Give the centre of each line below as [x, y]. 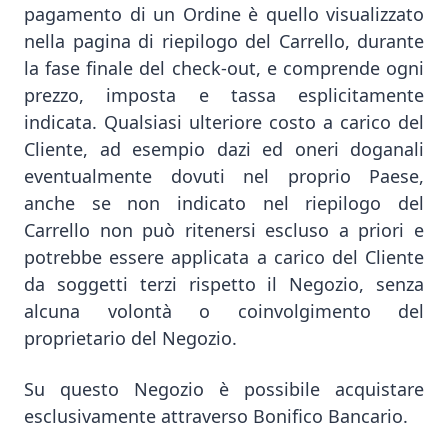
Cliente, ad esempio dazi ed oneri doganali [224, 149]
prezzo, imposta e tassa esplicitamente [224, 95]
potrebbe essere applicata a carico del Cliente [224, 257]
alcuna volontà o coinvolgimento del [224, 311]
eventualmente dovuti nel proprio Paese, [224, 176]
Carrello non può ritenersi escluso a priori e [224, 230]
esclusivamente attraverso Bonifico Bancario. [218, 416]
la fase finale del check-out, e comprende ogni [224, 68]
